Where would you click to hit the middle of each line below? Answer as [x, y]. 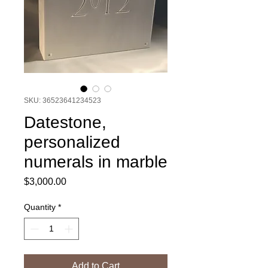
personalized [72, 142]
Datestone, [65, 122]
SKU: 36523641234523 [63, 100]
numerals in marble [96, 162]
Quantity [40, 207]
